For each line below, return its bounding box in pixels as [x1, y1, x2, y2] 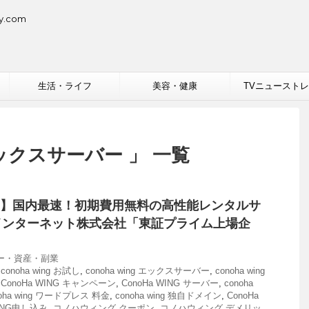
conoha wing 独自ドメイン [115, 290, 221, 301]
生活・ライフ [37, 81, 92, 91]
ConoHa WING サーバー [121, 278, 219, 288]
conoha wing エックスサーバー [86, 266, 210, 276]
